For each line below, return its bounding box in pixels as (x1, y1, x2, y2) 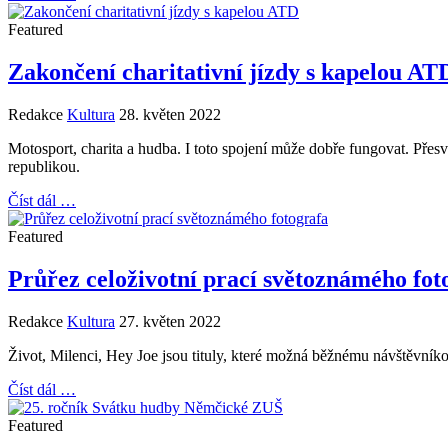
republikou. (8, 157, 80, 175)
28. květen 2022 (119, 105, 221, 123)
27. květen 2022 (119, 312, 221, 330)
